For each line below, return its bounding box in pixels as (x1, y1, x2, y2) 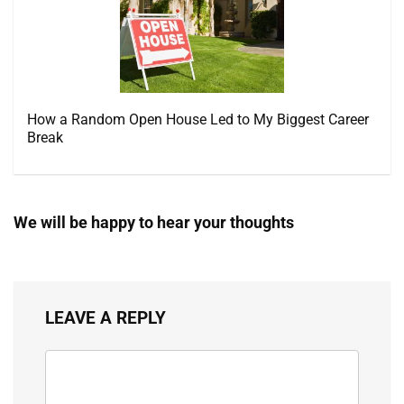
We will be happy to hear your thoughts (14, 213, 294, 232)
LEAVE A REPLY (45, 308, 166, 328)
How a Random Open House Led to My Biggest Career (27, 111, 369, 128)
